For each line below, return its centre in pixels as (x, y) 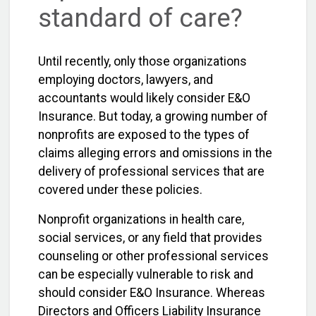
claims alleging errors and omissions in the (155, 153)
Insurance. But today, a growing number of (153, 116)
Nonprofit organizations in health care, (141, 219)
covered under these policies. (120, 189)
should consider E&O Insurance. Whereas (152, 292)
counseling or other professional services (153, 256)
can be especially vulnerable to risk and (146, 274)
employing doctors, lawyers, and (126, 79)
